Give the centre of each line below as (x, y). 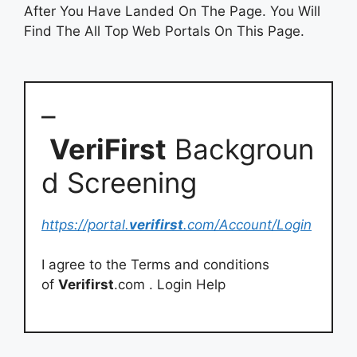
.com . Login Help (170, 284)
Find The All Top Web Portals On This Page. (164, 31)
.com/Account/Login (247, 224)
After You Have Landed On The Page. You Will (172, 11)
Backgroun (240, 149)
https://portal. (85, 224)
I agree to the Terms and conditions (155, 265)
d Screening (119, 182)
